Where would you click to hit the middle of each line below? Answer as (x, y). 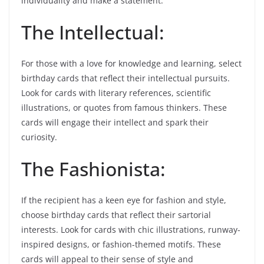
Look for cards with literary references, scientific (116, 93)
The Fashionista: (93, 169)
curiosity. (39, 137)
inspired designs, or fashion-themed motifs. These (121, 245)
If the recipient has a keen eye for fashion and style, (124, 200)
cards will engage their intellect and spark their (115, 123)
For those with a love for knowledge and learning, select (131, 64)
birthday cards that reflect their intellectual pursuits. (126, 78)
